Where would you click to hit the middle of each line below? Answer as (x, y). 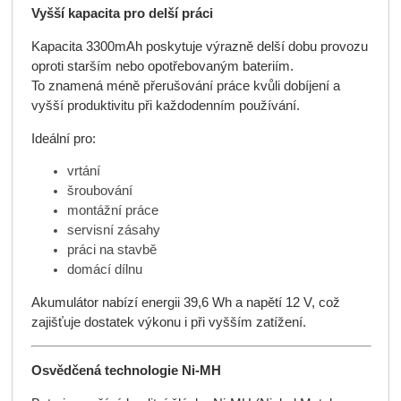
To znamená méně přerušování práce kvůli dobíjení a (185, 85)
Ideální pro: (63, 138)
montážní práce (112, 211)
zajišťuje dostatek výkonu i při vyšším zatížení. (168, 323)
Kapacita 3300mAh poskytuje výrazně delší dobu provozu (199, 46)
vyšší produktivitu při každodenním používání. (165, 105)
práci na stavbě (111, 250)
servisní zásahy (113, 230)
